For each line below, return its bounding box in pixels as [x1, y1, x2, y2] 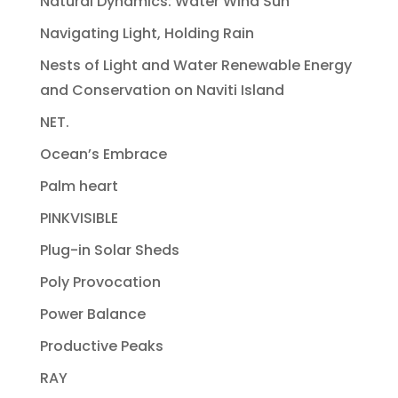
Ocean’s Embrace [39, 143, 167, 164]
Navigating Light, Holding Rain [39, 22, 254, 44]
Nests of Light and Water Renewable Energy [39, 54, 352, 76]
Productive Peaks [39, 335, 163, 356]
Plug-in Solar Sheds [39, 239, 179, 260]
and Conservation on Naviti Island [39, 79, 284, 100]
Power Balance [39, 303, 146, 324]
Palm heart [39, 175, 118, 196]
